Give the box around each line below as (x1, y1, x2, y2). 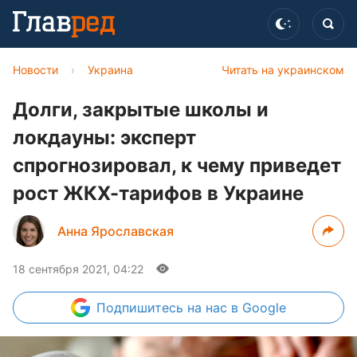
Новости (13, 63, 58, 76)
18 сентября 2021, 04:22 (13, 262, 143, 276)
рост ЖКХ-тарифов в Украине (13, 182, 304, 205)
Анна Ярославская (57, 223, 174, 239)
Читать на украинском (222, 63, 344, 76)
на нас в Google (187, 300, 286, 316)
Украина (88, 63, 133, 76)
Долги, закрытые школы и (13, 98, 269, 121)
